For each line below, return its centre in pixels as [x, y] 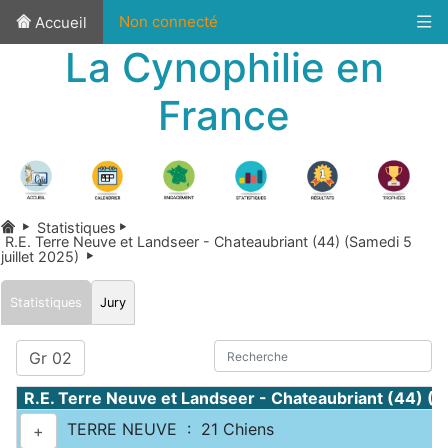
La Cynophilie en [224, 67]
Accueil [59, 22]
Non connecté [168, 21]
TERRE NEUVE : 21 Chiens [165, 429]
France [224, 115]
